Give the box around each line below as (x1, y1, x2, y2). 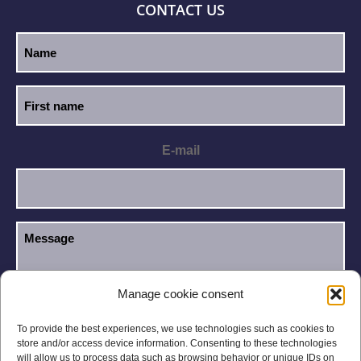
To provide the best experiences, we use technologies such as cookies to (17, 323, 334, 334)
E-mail (161, 143, 200, 158)
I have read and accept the (42, 304, 232, 322)
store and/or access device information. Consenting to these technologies (17, 338, 337, 349)
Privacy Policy (231, 304, 330, 322)
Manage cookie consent (118, 287, 243, 301)
